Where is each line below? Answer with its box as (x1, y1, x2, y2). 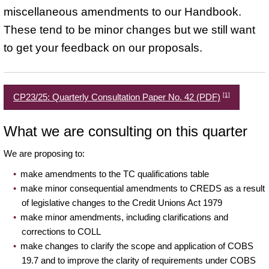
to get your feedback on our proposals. (4, 41, 202, 54)
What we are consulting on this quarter (4, 122, 247, 139)
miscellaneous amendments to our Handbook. (4, 5, 241, 18)
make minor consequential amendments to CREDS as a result (20, 183, 265, 193)
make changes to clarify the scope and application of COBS (20, 240, 253, 251)
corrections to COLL (22, 226, 101, 237)
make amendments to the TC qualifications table (20, 168, 209, 179)
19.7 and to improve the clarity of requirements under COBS (22, 255, 256, 265)
